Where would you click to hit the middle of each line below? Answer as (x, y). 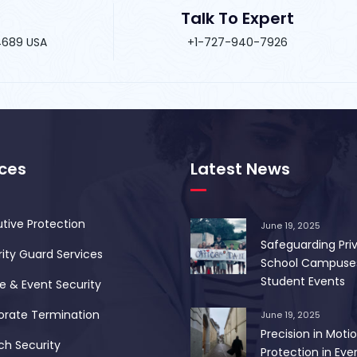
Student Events (303, 281)
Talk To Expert (237, 18)
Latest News (240, 169)
